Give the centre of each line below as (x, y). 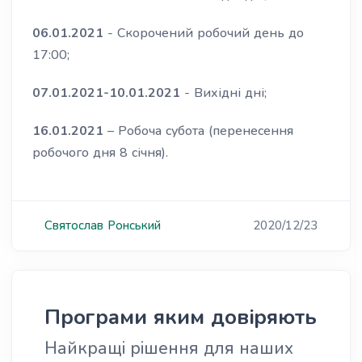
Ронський (134, 225)
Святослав (74, 225)
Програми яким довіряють (181, 317)
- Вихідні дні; (223, 93)
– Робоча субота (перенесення (200, 131)
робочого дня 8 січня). (100, 153)
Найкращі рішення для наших (169, 348)
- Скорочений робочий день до (204, 33)
